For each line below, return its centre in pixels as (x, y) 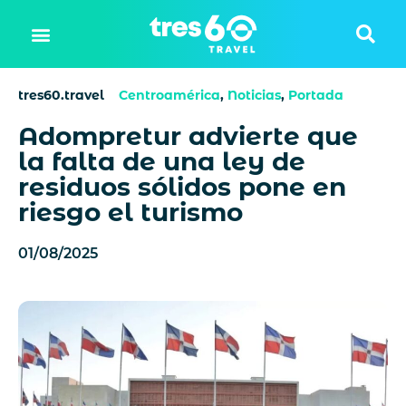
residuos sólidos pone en (182, 187)
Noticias (254, 95)
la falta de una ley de (162, 161)
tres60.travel (61, 95)
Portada (316, 95)
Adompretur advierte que (188, 136)
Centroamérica (169, 95)
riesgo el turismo (130, 212)
